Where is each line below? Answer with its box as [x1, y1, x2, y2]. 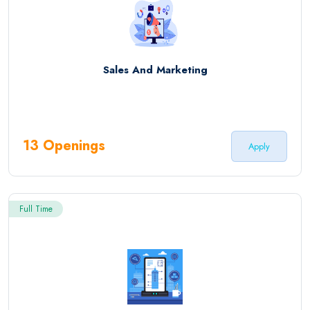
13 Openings [23, 136, 105, 156]
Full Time [19, 202, 53, 215]
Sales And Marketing [102, 62, 208, 78]
